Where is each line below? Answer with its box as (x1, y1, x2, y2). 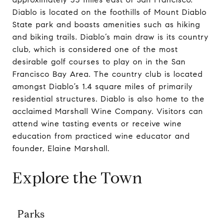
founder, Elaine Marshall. (12, 143, 110, 153)
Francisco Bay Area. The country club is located (12, 69, 203, 79)
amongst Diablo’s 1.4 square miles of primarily (12, 81, 193, 91)
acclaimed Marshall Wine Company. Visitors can (12, 106, 203, 116)
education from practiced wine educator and (12, 131, 190, 141)
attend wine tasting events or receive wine (12, 118, 182, 128)
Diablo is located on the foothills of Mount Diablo (12, 7, 207, 17)
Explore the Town (12, 167, 143, 188)
